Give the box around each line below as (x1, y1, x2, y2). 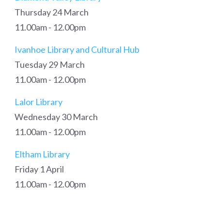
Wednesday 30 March (15, 111, 98, 122)
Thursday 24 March (15, 7, 90, 17)
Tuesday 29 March (15, 59, 85, 70)
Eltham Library (15, 149, 70, 159)
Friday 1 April (15, 164, 64, 174)
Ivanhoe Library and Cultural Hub (15, 44, 139, 55)
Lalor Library (15, 96, 62, 107)
